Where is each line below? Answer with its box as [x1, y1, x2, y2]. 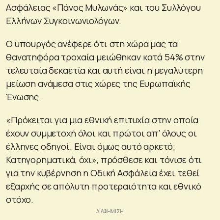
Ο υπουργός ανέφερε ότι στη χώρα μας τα [6, 37, 178, 50]
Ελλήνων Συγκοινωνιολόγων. [6, 14, 122, 27]
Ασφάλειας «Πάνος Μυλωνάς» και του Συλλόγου [6, 1, 201, 13]
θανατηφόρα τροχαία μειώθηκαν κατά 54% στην [6, 51, 205, 63]
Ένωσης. [6, 90, 41, 103]
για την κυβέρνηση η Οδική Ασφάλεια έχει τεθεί [6, 166, 200, 179]
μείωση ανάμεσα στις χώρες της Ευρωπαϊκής [6, 77, 191, 89]
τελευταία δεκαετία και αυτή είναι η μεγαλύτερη [6, 64, 203, 76]
